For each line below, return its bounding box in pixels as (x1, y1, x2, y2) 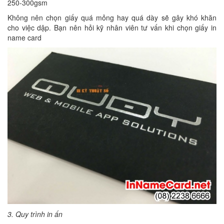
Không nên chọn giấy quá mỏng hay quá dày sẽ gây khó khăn (7, 12, 216, 22)
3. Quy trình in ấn (7, 209, 62, 219)
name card (7, 32, 41, 42)
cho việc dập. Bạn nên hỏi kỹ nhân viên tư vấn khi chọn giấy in (7, 22, 216, 32)
